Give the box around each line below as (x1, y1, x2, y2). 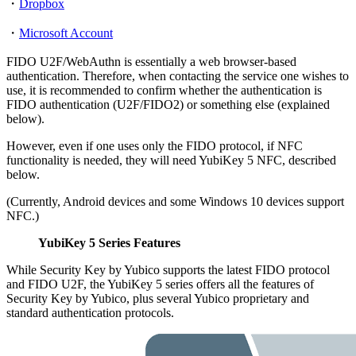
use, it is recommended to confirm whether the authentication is (6, 83, 322, 98)
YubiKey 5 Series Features (38, 236, 180, 250)
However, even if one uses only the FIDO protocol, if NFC (6, 139, 303, 153)
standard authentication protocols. (6, 306, 174, 320)
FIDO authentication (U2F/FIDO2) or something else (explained (6, 98, 330, 112)
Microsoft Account (19, 26, 113, 41)
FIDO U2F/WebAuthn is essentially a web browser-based (6, 55, 296, 69)
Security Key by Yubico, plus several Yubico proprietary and (6, 292, 309, 306)
